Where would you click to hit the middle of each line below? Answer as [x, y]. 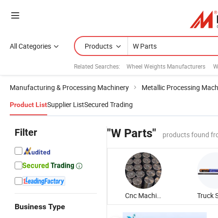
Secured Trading [109, 104]
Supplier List [66, 104]
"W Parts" [132, 133]
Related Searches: [97, 66]
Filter [26, 132]
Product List [28, 105]
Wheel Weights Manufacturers [166, 66]
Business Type [40, 207]
